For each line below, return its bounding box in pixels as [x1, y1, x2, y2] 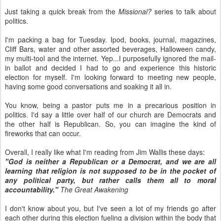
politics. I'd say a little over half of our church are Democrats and [5, 110, 216, 119]
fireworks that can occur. [5, 128, 81, 138]
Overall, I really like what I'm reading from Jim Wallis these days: [5, 147, 205, 157]
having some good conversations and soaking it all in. [5, 81, 172, 91]
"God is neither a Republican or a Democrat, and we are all [5, 156, 216, 166]
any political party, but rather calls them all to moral [5, 175, 216, 185]
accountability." [5, 184, 58, 194]
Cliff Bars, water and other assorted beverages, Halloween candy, [5, 44, 216, 54]
